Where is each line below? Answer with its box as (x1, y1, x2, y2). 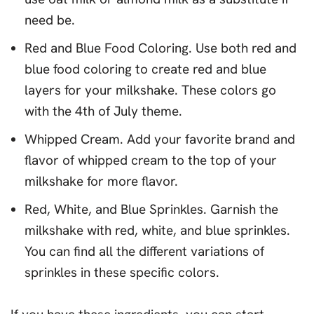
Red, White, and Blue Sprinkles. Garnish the (25, 200, 278, 218)
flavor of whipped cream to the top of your (25, 151, 277, 169)
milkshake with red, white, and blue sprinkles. (25, 221, 290, 239)
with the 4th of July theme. (25, 102, 182, 120)
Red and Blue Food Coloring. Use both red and (25, 39, 296, 57)
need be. (25, 11, 75, 29)
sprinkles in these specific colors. (25, 264, 219, 281)
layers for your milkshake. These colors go (25, 81, 276, 99)
